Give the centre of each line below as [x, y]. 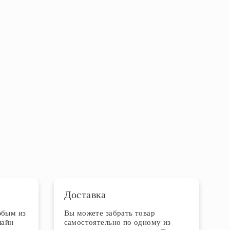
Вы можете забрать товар [110, 213]
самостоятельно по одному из [117, 222]
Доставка [85, 195]
